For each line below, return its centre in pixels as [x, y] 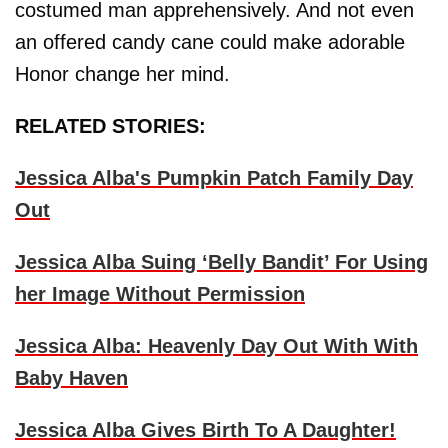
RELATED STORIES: [110, 126]
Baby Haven [71, 378]
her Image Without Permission [160, 294]
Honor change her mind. [122, 74]
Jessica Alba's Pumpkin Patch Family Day [214, 178]
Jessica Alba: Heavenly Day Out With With [216, 346]
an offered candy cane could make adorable [210, 42]
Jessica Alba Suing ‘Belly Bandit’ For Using [221, 262]
